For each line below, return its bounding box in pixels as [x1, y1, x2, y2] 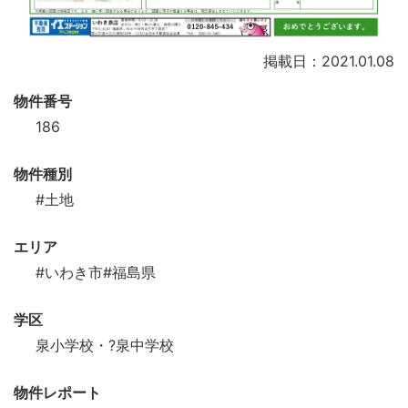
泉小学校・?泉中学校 [36, 336, 174, 355]
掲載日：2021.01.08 [263, 52, 394, 71]
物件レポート [14, 383, 101, 403]
